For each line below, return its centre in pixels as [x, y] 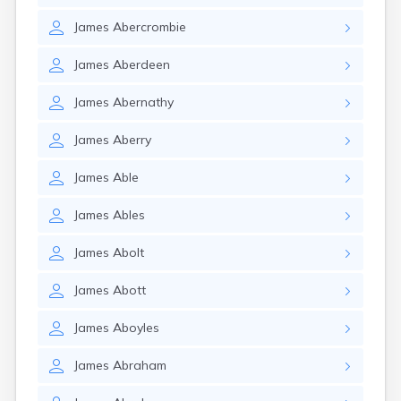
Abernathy [143, 102]
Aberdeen [141, 64]
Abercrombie [149, 27]
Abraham [140, 365]
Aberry [132, 140]
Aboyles [136, 328]
